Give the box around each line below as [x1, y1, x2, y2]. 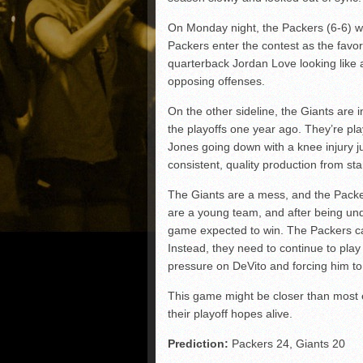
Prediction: [168, 337, 232, 350]
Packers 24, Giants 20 [232, 337, 345, 350]
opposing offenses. [168, 75, 265, 88]
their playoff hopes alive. [168, 307, 293, 320]
